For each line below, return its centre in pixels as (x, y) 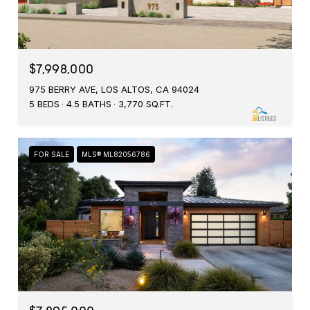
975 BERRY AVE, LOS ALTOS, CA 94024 (114, 89)
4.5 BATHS (89, 103)
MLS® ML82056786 (116, 154)
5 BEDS (44, 103)
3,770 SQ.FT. (146, 103)
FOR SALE (52, 154)
